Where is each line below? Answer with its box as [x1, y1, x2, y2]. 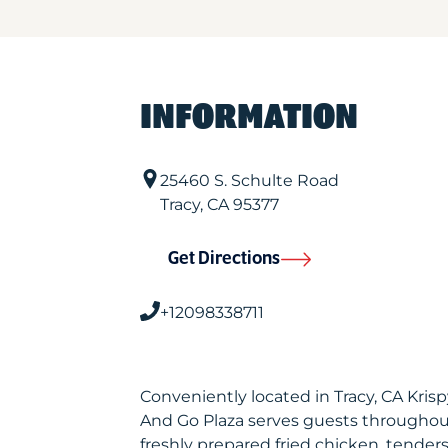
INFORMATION [139, 99, 358, 137]
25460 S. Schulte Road [159, 171, 339, 190]
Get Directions [167, 249, 280, 269]
